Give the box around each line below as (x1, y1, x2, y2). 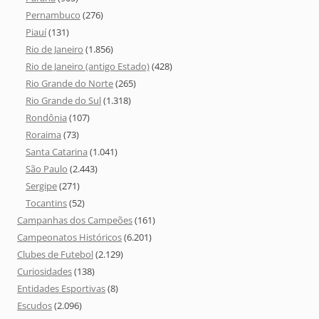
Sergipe (26, 179, 57, 193)
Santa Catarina (26, 145, 88, 159)
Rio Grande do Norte (26, 77, 113, 90)
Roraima (26, 128, 61, 142)
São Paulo (26, 162, 68, 176)
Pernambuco (26, 9, 80, 22)
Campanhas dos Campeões (17, 214, 132, 227)
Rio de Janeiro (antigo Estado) (26, 60, 150, 73)
